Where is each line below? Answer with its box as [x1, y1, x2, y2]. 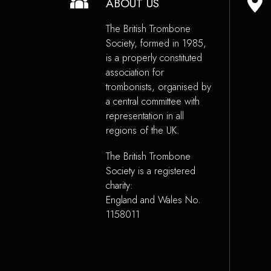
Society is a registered [106, 164, 196, 178]
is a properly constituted [106, 51, 203, 65]
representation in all [106, 109, 184, 123]
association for [106, 65, 165, 80]
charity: [106, 178, 134, 193]
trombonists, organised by [106, 80, 212, 94]
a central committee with [106, 94, 200, 109]
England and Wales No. [106, 193, 201, 207]
